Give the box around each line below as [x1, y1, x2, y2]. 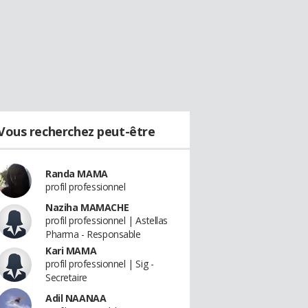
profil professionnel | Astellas [45, 214, 168, 227]
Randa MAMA [45, 167, 108, 180]
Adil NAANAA [45, 291, 107, 305]
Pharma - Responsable [45, 228, 141, 241]
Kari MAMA [45, 244, 97, 257]
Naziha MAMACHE [45, 201, 129, 214]
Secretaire [45, 271, 87, 284]
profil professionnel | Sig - [45, 257, 154, 270]
